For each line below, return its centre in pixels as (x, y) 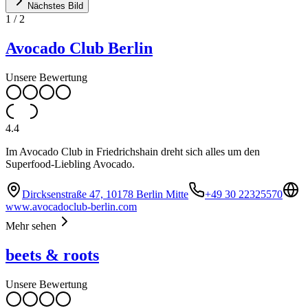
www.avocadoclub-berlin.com (71, 207)
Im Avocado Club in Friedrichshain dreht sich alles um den (133, 152)
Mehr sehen (31, 226)
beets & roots (52, 255)
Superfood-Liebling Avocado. (70, 164)
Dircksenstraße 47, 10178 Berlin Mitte (105, 195)
